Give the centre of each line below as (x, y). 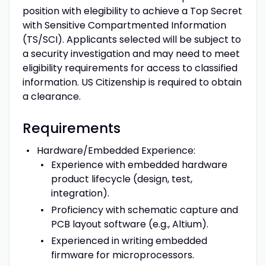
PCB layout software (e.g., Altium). (129, 224)
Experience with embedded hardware (139, 164)
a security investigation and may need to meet (131, 53)
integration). (80, 193)
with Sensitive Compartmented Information (124, 25)
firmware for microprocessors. (122, 255)
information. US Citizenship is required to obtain (132, 82)
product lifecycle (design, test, (121, 179)
